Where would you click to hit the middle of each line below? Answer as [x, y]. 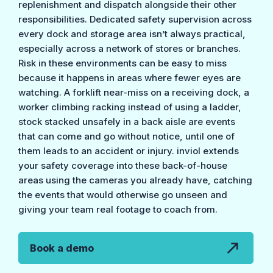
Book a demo [62, 248]
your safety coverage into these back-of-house [123, 165]
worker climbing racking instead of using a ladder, [130, 107]
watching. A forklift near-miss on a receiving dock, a [134, 92]
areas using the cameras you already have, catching [136, 180]
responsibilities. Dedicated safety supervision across [135, 19]
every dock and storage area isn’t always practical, [132, 34]
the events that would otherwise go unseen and [123, 194]
